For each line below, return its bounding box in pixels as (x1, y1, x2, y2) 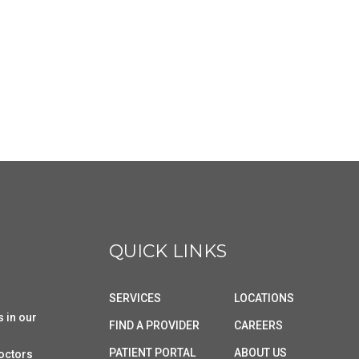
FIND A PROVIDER (108, 318, 200, 332)
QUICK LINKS (108, 240, 227, 262)
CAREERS (233, 318, 283, 332)
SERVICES (108, 291, 161, 305)
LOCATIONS (233, 291, 294, 305)
